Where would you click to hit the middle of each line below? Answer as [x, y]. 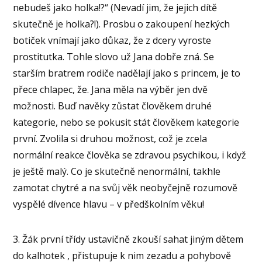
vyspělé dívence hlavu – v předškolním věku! [109, 204]
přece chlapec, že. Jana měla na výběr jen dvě [111, 89]
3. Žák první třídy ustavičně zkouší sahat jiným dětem [128, 239]
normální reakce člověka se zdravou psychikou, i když [130, 155]
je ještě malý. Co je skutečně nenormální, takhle [117, 171]
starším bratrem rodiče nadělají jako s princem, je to [127, 73]
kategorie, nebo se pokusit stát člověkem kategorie [126, 122]
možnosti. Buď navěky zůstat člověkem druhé [113, 106]
